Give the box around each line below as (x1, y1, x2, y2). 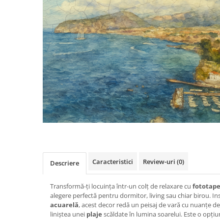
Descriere (50, 159, 79, 168)
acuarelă (50, 200, 79, 210)
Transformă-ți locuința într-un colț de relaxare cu (50, 182, 192, 191)
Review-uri (143, 157, 177, 166)
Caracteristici (92, 157, 133, 166)
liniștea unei (50, 210, 86, 219)
